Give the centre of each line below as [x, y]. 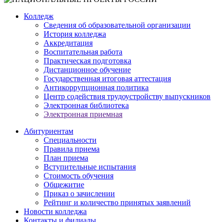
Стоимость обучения [79, 176]
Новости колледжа [55, 212]
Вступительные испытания [90, 167]
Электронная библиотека [86, 106]
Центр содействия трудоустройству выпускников [127, 97]
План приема [66, 158]
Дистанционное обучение [87, 70]
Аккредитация [68, 43]
